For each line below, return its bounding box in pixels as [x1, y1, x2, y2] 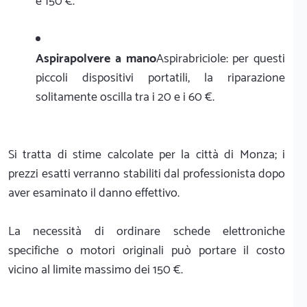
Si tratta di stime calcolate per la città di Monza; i [8, 144, 285, 165]
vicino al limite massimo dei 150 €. [8, 259, 183, 280]
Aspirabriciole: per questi [156, 48, 285, 69]
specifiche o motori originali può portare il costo [8, 240, 285, 261]
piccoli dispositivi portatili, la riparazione [36, 67, 285, 88]
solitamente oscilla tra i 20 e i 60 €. [36, 86, 214, 108]
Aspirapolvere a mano [36, 48, 156, 69]
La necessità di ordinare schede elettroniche [8, 221, 285, 242]
